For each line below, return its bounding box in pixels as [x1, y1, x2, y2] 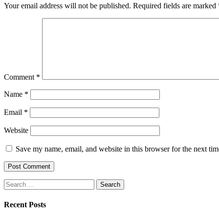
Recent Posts [4, 200, 46, 209]
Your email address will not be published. [4, 1, 131, 10]
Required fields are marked [133, 1, 218, 10]
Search [3, 179, 24, 188]
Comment [4, 73, 36, 82]
